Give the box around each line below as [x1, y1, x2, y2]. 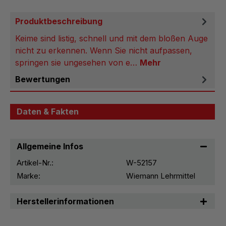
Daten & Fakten [17, 106, 79, 117]
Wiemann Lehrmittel [126, 171, 195, 181]
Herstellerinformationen [17, 196, 115, 206]
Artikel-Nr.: [17, 158, 54, 168]
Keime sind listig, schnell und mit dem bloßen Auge [15, 33, 208, 43]
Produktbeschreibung [15, 16, 102, 26]
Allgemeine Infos [17, 141, 84, 152]
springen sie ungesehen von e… [15, 57, 140, 68]
